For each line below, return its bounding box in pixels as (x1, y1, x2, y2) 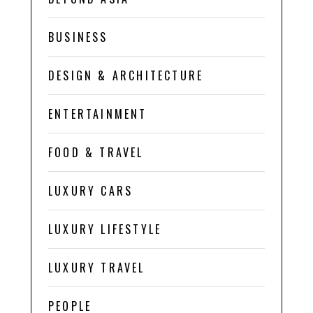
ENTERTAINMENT (48, 105, 147, 122)
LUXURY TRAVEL (48, 259, 145, 276)
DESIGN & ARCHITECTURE (48, 66, 204, 84)
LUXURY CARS (48, 182, 133, 199)
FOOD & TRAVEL (48, 143, 144, 161)
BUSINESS (48, 28, 108, 45)
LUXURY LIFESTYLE (48, 220, 162, 238)
